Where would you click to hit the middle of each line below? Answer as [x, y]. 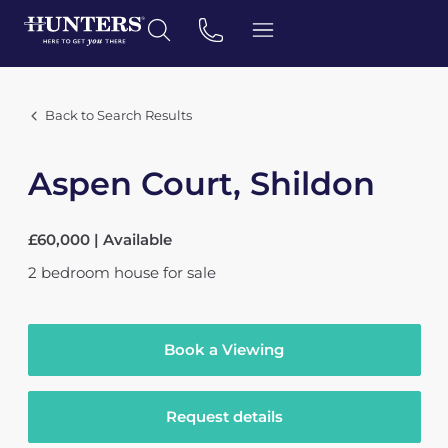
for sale [189, 272]
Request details [224, 416]
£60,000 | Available [99, 239]
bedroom [75, 272]
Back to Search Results [118, 115]
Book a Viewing [224, 349]
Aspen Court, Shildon [201, 183]
